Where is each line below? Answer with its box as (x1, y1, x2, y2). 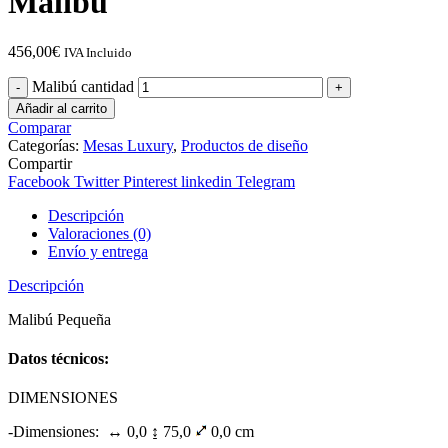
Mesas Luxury (83, 136, 173, 154)
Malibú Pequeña (8, 310, 111, 328)
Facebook (8, 172, 70, 190)
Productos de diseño (181, 136, 308, 154)
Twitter (74, 172, 119, 190)
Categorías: (8, 136, 83, 154)
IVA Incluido (64, 44, 132, 60)
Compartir (8, 154, 72, 172)
